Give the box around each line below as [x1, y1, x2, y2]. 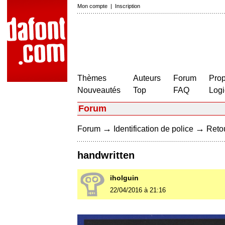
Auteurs [133, 74, 161, 82]
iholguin [110, 174, 139, 182]
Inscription [115, 3, 140, 9]
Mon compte [77, 3, 107, 9]
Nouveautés [77, 86, 121, 94]
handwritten [77, 150, 135, 161]
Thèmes [77, 74, 106, 82]
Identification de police [114, 125, 193, 133]
